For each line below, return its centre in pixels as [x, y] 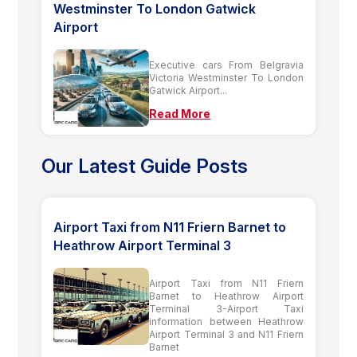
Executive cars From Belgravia [226, 65]
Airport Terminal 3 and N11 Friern [226, 334]
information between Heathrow [226, 321]
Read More [180, 113]
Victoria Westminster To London [226, 77]
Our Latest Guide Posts [145, 166]
